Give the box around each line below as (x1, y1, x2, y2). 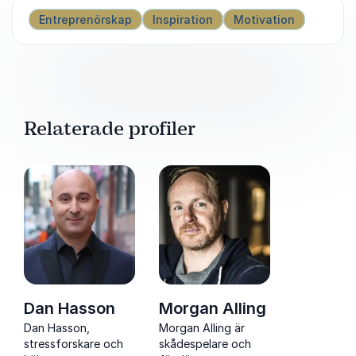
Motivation (234, 12, 295, 26)
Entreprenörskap (39, 12, 132, 26)
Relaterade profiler (24, 116, 195, 141)
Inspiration (153, 12, 213, 26)
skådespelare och (159, 336, 251, 350)
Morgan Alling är (159, 320, 245, 335)
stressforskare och (24, 336, 123, 350)
